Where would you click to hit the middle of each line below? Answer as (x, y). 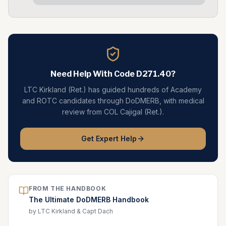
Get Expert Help (109, 138)
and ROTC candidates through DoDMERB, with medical (113, 101)
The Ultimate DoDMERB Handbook (89, 200)
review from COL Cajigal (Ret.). (113, 112)
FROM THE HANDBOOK (68, 188)
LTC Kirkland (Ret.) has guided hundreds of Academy (113, 90)
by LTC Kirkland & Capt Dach (71, 211)
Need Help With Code (93, 74)
